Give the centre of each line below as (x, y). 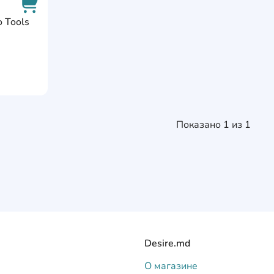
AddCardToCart (64, 47)
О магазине (171, 266)
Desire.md (167, 243)
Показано (200, 125)
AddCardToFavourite (77, 14)
